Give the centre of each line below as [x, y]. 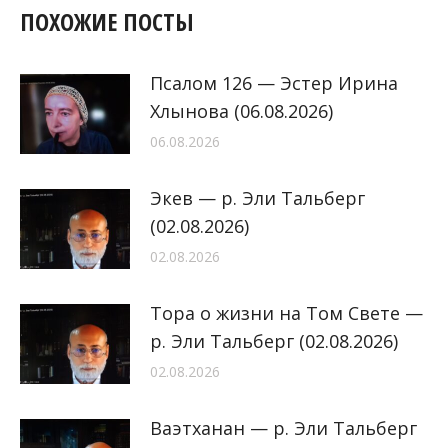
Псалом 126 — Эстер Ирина [274, 83]
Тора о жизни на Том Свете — [286, 313]
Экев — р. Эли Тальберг [257, 198]
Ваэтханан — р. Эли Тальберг [283, 428]
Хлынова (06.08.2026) [241, 111]
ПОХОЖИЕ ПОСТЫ [107, 22]
